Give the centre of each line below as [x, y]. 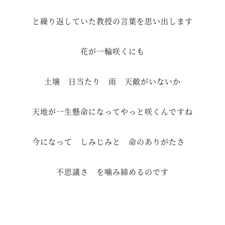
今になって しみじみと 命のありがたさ [113, 142]
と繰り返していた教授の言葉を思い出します [113, 21]
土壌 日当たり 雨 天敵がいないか [113, 81]
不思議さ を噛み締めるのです [113, 172]
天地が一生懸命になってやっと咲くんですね [113, 111]
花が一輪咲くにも [113, 51]
